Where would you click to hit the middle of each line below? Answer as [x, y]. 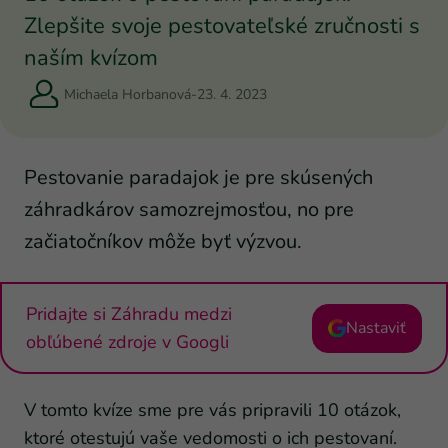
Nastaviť [376, 328]
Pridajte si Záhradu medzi [129, 314]
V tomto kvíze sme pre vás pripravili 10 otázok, [212, 410]
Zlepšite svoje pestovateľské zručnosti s [222, 26]
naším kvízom [91, 58]
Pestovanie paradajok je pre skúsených [198, 178]
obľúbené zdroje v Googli [127, 342]
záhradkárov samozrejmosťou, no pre [189, 210]
